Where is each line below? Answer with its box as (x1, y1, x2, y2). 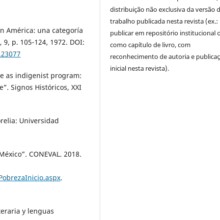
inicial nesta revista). (110, 63, 169, 73)
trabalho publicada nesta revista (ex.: (110, 16, 219, 26)
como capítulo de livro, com (110, 40, 191, 49)
